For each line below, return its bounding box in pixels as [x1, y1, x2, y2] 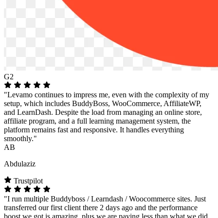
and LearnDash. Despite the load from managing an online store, [4, 108, 202, 116]
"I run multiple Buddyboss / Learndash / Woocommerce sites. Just [4, 194, 206, 203]
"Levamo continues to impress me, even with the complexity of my [4, 90, 209, 99]
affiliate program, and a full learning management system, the [4, 116, 191, 125]
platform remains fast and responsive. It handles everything [4, 125, 184, 134]
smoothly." [4, 134, 37, 143]
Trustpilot [12, 176, 43, 185]
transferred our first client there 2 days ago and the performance [4, 203, 198, 212]
